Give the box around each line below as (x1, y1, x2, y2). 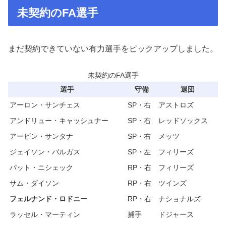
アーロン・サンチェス (10, 101, 80, 109)
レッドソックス (158, 117, 208, 125)
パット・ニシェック (10, 163, 73, 172)
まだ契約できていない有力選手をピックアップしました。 (8, 44, 218, 53)
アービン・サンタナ (10, 132, 73, 141)
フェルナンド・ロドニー (10, 195, 87, 203)
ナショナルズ (158, 195, 201, 203)
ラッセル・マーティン (10, 210, 80, 219)
